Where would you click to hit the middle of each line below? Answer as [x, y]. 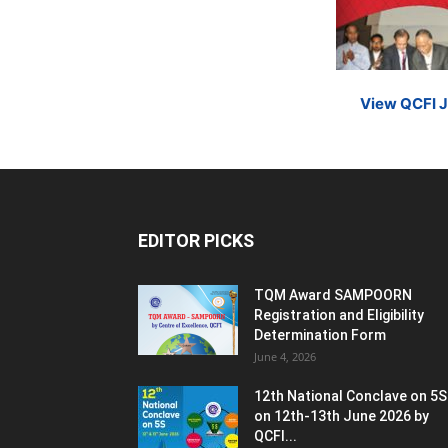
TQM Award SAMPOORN [333, 295]
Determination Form [320, 335]
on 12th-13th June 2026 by [341, 416]
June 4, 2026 [285, 356]
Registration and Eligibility [339, 315]
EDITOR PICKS [196, 240]
